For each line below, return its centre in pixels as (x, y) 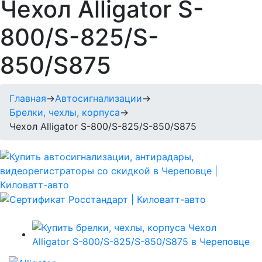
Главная (28, 98)
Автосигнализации (99, 98)
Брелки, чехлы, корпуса (65, 112)
